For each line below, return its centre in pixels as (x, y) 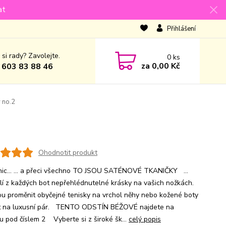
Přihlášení (181, 29)
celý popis (145, 219)
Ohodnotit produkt (68, 152)
